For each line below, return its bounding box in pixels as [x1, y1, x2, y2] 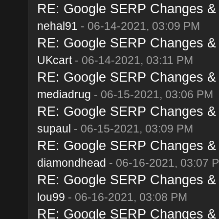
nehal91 [37, 19, 78, 32]
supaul [37, 122, 71, 135]
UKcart [37, 53, 72, 66]
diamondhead [37, 156, 106, 169]
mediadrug [37, 88, 91, 101]
